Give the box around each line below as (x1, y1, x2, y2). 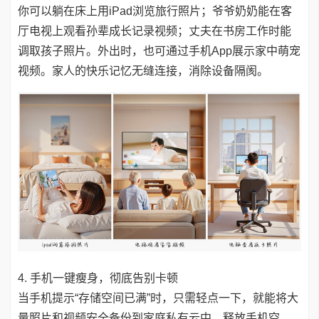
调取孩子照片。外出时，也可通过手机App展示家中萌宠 (18, 44, 300, 57)
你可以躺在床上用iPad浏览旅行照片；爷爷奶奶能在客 (18, 4, 292, 17)
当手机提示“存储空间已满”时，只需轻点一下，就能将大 (18, 291, 298, 304)
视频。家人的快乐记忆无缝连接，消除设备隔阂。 (18, 64, 268, 77)
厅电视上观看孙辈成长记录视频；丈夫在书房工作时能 (18, 24, 291, 37)
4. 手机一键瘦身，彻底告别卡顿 (18, 271, 178, 284)
